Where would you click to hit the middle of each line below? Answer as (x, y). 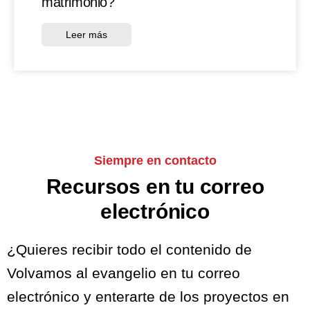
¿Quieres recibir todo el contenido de (129, 249)
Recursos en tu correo (155, 186)
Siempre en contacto (155, 160)
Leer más (86, 34)
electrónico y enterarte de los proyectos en (148, 296)
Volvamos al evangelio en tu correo (124, 273)
